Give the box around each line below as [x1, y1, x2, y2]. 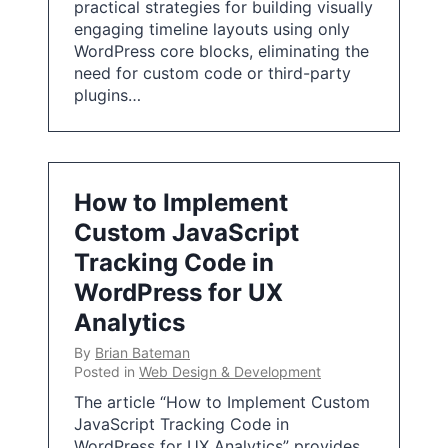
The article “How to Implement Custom [74, 392, 370, 412]
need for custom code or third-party [74, 63, 351, 83]
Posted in [74, 363, 139, 380]
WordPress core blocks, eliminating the [74, 41, 369, 61]
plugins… [74, 85, 141, 105]
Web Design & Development [139, 363, 321, 380]
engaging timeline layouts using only [74, 19, 350, 39]
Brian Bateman [95, 344, 190, 361]
